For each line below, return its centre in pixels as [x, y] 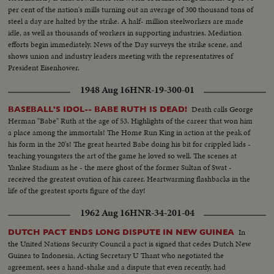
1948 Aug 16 [105, 90]
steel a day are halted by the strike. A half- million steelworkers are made [126, 21]
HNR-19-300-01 [162, 90]
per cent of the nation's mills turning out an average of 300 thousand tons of [131, 10]
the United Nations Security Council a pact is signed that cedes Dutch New [130, 244]
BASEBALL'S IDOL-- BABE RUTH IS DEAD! [98, 109]
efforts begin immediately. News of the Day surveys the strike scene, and [125, 45]
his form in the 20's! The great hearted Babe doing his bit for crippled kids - [130, 144]
